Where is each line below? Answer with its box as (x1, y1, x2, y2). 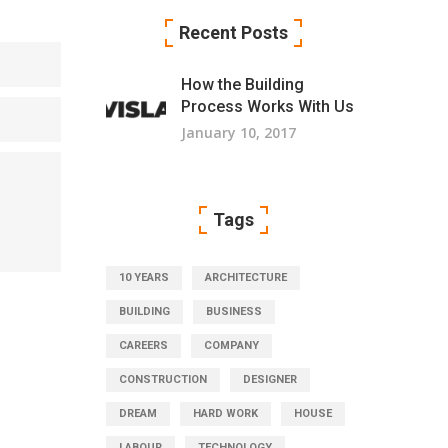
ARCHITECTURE (205, 271, 287, 284)
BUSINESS (206, 305, 262, 318)
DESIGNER (243, 373, 297, 386)
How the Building (181, 75, 304, 94)
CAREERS (119, 339, 168, 352)
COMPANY (204, 339, 259, 352)
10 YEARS (119, 271, 169, 284)
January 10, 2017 (181, 123, 296, 142)
